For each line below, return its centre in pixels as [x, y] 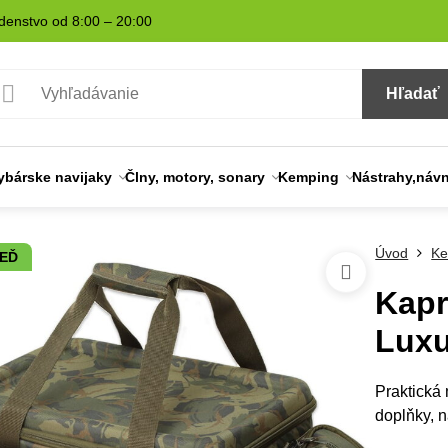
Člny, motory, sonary [195, 177]
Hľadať [412, 93]
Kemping [309, 177]
